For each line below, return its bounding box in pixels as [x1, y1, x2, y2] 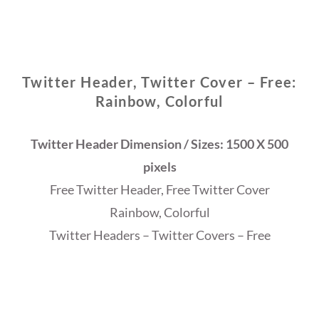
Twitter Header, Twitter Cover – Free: [22, 73, 297, 91]
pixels [142, 159, 177, 175]
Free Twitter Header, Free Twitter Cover [49, 182, 270, 198]
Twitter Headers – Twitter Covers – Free [48, 227, 271, 244]
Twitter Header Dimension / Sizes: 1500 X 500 [31, 136, 288, 152]
